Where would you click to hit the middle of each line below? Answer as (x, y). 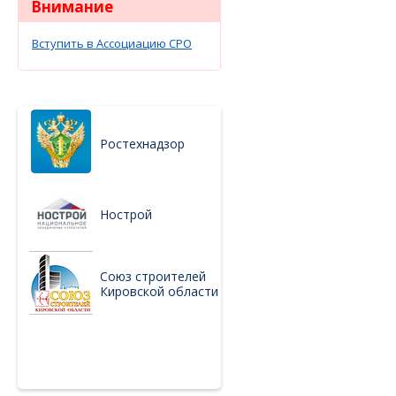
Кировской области (159, 291)
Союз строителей (153, 276)
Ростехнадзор (142, 144)
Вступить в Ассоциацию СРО (112, 43)
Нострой (126, 214)
